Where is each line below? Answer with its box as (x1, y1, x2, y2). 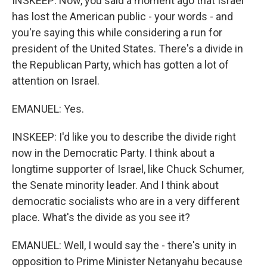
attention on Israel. (12, 74, 100, 87)
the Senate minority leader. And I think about (12, 179, 219, 191)
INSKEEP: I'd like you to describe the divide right (12, 131, 236, 143)
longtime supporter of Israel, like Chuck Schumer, (12, 163, 244, 175)
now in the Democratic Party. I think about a (12, 147, 215, 159)
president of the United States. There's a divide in (12, 42, 243, 55)
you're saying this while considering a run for (12, 26, 222, 39)
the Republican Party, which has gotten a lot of (12, 58, 229, 71)
